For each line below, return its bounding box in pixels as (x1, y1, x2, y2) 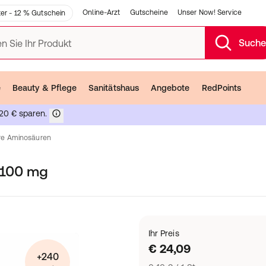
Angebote (150, 83, 190, 93)
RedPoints (201, 83, 242, 93)
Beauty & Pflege (12, 83, 77, 93)
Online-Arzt (83, 8, 121, 17)
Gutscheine (129, 8, 168, 17)
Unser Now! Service (177, 8, 242, 17)
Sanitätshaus (88, 83, 139, 93)
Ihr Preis (148, 229, 179, 238)
